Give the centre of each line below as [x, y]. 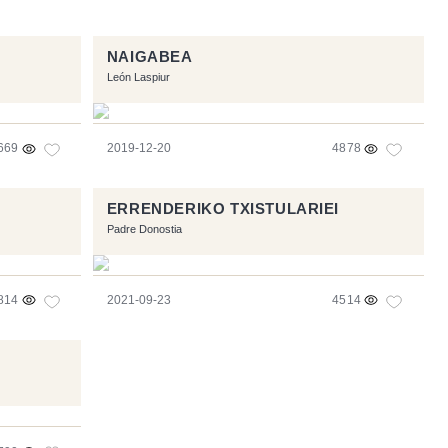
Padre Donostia [144, 229]
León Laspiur [138, 77]
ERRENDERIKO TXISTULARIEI [223, 208]
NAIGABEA [149, 57]
